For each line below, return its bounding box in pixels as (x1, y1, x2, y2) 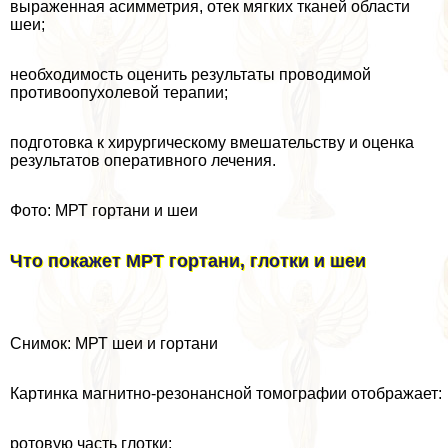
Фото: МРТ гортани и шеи (10, 201, 198, 219)
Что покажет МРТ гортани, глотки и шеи (10, 250, 366, 271)
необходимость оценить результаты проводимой (10, 65, 371, 83)
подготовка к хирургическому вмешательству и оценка (10, 133, 414, 151)
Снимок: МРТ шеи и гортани (10, 334, 218, 352)
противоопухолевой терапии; (10, 83, 228, 101)
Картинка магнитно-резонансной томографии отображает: (10, 384, 442, 402)
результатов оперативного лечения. (10, 151, 276, 169)
